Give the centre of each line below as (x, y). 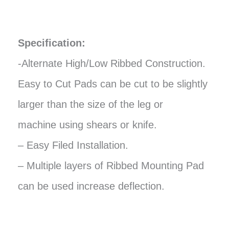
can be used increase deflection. (91, 186)
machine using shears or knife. (87, 124)
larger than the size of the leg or (90, 104)
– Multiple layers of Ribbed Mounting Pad (111, 165)
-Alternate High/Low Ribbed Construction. (112, 63)
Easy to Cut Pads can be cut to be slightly (113, 84)
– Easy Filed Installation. (73, 145)
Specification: (52, 43)
